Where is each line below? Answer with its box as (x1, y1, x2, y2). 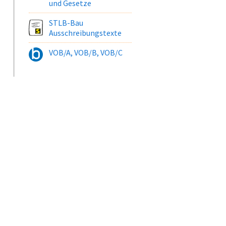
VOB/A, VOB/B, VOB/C (49, 47, 123, 58)
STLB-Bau (49, 18, 83, 28)
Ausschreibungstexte (49, 28, 122, 38)
